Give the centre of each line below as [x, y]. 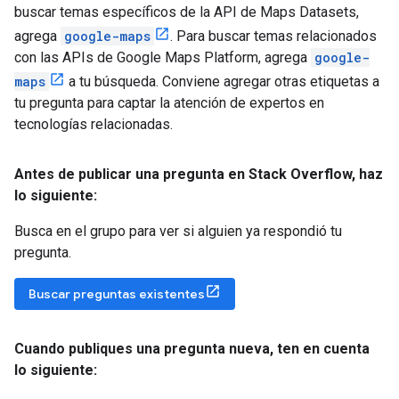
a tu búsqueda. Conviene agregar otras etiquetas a [222, 81]
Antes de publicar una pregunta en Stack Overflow [183, 174]
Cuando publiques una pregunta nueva [142, 348]
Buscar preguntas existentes [117, 293]
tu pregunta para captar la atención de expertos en [169, 102]
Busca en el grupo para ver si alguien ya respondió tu [178, 231]
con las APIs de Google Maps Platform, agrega [163, 57]
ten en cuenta [322, 348]
